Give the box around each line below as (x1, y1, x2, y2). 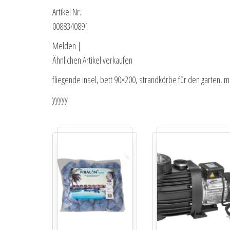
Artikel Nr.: (52, 6, 83, 18)
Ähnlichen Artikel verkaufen (52, 54, 132, 67)
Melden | (52, 40, 81, 52)
